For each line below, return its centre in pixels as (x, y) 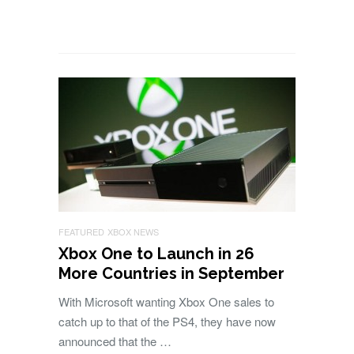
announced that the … (115, 341)
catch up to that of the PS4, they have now (167, 322)
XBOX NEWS (133, 232)
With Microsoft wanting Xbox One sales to (166, 302)
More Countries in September (171, 274)
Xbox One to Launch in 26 (156, 254)
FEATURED (81, 232)
